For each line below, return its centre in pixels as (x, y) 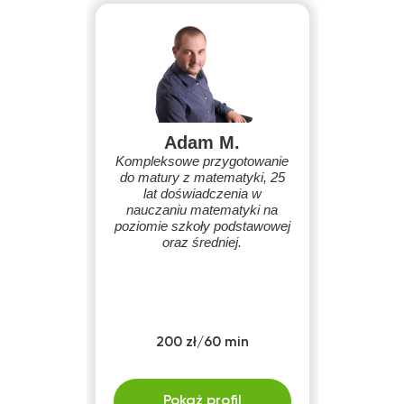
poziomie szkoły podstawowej (202, 226)
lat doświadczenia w (202, 193)
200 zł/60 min (202, 343)
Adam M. (202, 142)
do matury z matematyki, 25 (202, 177)
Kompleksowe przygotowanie (202, 161)
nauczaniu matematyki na (202, 210)
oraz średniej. (202, 242)
